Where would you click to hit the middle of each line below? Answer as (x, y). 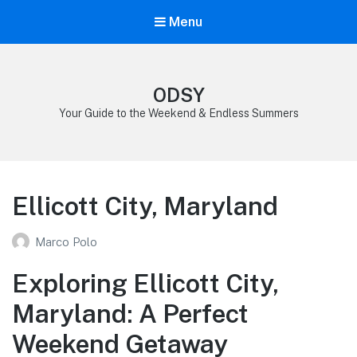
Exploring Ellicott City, (145, 283)
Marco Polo (66, 241)
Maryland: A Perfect (130, 313)
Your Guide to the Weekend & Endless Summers (178, 114)
